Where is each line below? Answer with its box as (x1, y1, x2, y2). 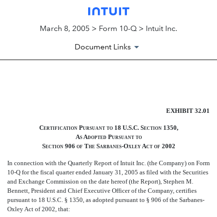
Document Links (75, 42, 131, 52)
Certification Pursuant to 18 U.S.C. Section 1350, (39, 124, 178, 132)
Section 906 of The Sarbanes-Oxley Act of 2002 (42, 142, 175, 150)
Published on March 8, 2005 (7, 111, 110, 122)
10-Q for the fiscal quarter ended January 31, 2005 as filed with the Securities (7, 169, 208, 176)
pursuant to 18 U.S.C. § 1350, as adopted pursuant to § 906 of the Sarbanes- (7, 196, 204, 204)
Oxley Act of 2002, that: (7, 205, 70, 213)
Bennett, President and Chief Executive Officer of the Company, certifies (7, 187, 197, 195)
